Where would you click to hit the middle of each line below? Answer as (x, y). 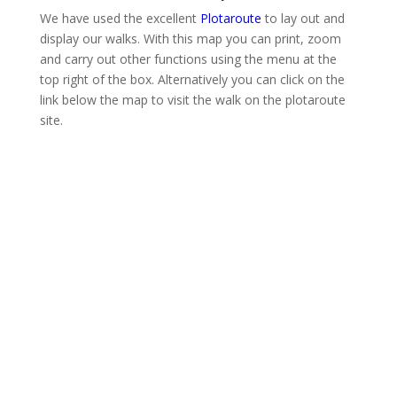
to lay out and (303, 18)
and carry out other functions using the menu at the (188, 58)
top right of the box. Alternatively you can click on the (192, 79)
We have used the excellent (120, 18)
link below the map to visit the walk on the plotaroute (192, 99)
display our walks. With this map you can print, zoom (190, 38)
